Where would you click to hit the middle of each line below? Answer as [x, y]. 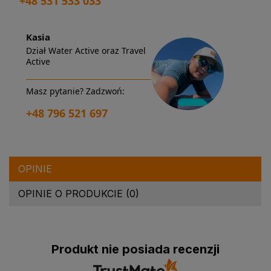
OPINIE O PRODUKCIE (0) [79, 194]
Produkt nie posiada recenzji [135, 249]
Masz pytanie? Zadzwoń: [75, 91]
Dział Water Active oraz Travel [86, 51]
